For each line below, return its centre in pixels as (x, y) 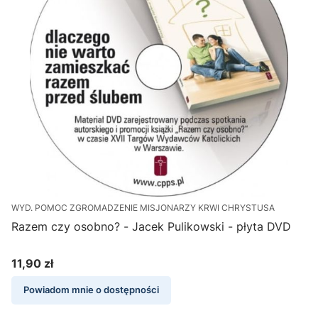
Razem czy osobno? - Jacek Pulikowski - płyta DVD (151, 227)
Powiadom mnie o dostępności (91, 290)
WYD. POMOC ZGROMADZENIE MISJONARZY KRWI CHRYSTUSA (143, 208)
